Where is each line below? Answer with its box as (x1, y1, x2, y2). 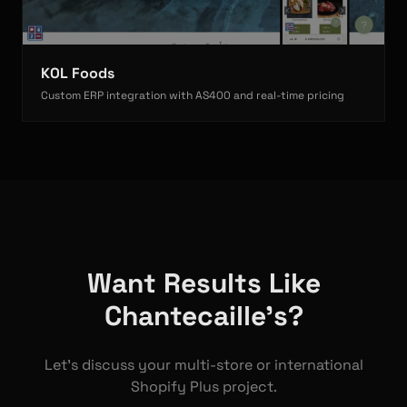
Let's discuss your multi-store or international (44, 355, 363, 375)
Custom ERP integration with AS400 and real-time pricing (41, 88, 344, 104)
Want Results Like (86, 265, 321, 302)
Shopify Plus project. (130, 377, 277, 397)
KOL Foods (41, 64, 114, 84)
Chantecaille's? (104, 298, 303, 334)
